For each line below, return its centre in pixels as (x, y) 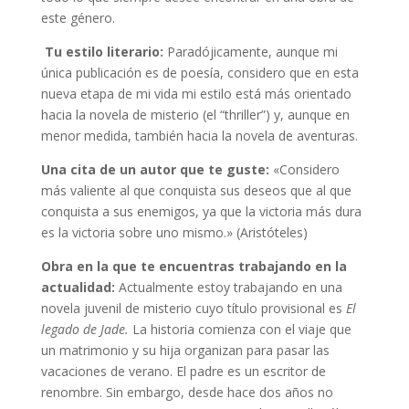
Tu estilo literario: (105, 51)
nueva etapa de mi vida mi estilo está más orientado (196, 93)
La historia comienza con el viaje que (240, 329)
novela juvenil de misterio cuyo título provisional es (193, 308)
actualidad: (79, 287)
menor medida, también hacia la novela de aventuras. (199, 135)
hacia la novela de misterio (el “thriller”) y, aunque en (195, 114)
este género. (78, 17)
